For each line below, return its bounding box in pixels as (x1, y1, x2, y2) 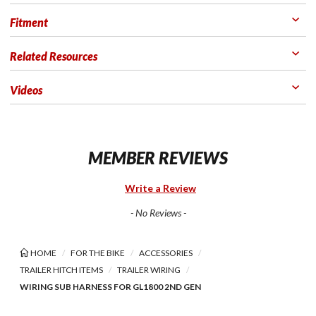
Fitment (10, 16, 48, 29)
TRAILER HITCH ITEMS (20, 265, 103, 275)
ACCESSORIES (138, 248, 193, 258)
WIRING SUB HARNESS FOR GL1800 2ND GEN (20, 281, 201, 292)
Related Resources (10, 49, 97, 63)
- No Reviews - (130, 207, 186, 219)
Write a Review (125, 182, 196, 194)
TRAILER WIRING (116, 265, 181, 275)
